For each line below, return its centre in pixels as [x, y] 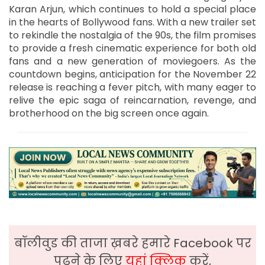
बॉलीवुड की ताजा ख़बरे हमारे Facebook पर [132, 243]
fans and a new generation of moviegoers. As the [132, 62]
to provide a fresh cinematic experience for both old [132, 49]
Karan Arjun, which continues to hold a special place [132, 9]
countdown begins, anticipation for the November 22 [132, 75]
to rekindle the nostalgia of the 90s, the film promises [132, 35]
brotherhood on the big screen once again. [109, 114]
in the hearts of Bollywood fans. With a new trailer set [132, 22]
